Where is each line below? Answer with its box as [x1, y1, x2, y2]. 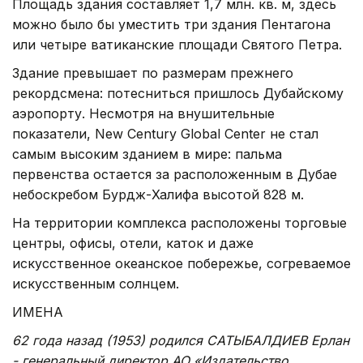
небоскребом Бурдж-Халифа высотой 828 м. [12, 186, 304, 203]
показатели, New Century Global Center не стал [12, 125, 318, 142]
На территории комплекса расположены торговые [12, 214, 347, 231]
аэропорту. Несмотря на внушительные [12, 105, 275, 122]
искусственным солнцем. [12, 275, 179, 292]
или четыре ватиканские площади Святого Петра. [12, 36, 342, 53]
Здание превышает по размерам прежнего [12, 64, 293, 81]
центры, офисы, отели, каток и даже [12, 234, 254, 251]
